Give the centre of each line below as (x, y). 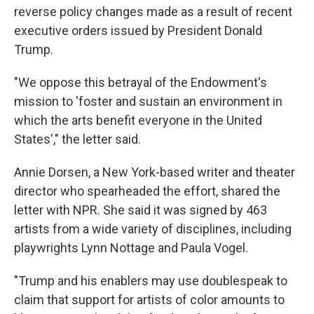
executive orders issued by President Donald (138, 31)
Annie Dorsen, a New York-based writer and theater (155, 172)
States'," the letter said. (77, 139)
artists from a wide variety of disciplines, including (153, 229)
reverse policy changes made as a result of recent (153, 12)
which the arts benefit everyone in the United (138, 121)
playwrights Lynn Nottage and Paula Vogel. (131, 248)
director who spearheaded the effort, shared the (147, 191)
